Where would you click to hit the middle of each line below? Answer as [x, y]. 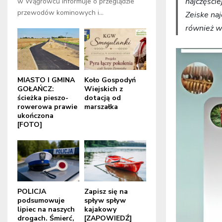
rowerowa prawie [47, 107]
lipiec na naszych [46, 209]
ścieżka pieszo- [43, 98]
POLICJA [32, 191]
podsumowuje [41, 200]
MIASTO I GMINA [46, 80]
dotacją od [103, 98]
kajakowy [100, 209]
